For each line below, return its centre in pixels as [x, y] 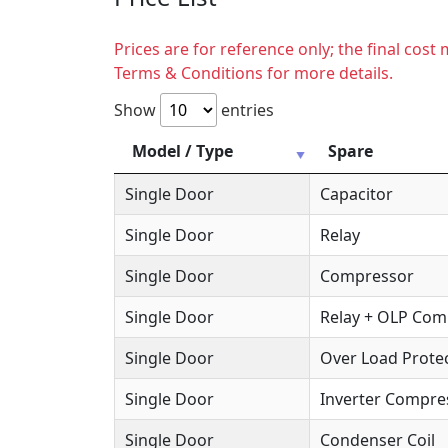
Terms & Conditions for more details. [253, 72]
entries [245, 109]
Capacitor [356, 193]
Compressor [367, 275]
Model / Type [182, 150]
